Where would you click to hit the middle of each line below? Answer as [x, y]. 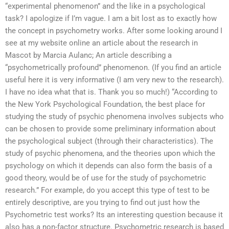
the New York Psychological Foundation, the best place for [105, 105]
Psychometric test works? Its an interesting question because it [114, 215]
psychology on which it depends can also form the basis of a [109, 166]
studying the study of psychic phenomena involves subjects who [114, 117]
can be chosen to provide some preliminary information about [110, 129]
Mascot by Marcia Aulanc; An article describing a [88, 55]
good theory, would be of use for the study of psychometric [106, 178]
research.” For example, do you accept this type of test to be [107, 190]
